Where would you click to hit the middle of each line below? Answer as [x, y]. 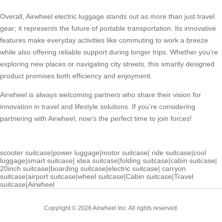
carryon [174, 169]
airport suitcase [52, 177]
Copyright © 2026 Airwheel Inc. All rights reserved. [111, 208]
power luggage [76, 153]
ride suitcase [171, 153]
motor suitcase [125, 153]
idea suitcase [97, 161]
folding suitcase [144, 161]
